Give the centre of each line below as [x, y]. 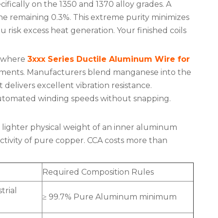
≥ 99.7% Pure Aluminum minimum [109, 197]
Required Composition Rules [98, 172]
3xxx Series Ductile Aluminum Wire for [109, 59]
